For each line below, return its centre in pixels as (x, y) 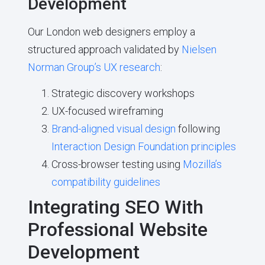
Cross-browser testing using (117, 164)
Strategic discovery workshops (123, 93)
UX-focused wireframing (107, 111)
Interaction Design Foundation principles (143, 146)
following (198, 128)
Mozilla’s (202, 164)
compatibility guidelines (106, 182)
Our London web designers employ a (111, 31)
